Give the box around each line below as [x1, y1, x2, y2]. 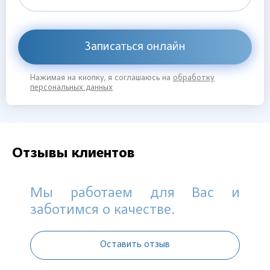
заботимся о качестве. [30, 203, 175, 218]
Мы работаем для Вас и [30, 186, 240, 201]
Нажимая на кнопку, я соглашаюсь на [30, 74, 173, 83]
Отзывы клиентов [12, 146, 135, 161]
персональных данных [30, 84, 113, 92]
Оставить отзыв [100, 240, 170, 250]
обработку [173, 74, 215, 83]
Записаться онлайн [84, 41, 186, 53]
